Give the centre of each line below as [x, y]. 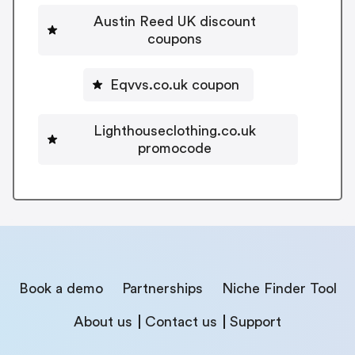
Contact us [181, 321]
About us [103, 321]
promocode [174, 149]
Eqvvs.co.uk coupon [174, 85]
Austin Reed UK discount [174, 22]
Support [256, 321]
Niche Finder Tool [279, 288]
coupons [174, 39]
